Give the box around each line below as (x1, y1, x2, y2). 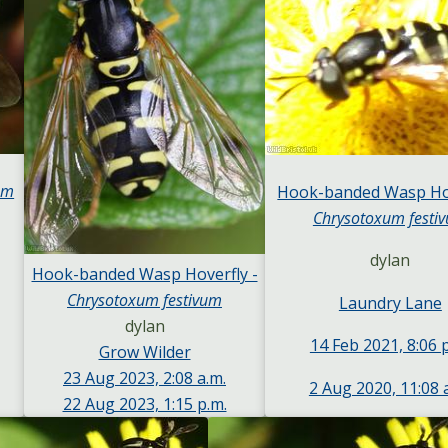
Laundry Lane (338, 291, 442, 314)
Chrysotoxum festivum (67, 289, 222, 312)
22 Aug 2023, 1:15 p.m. (62, 393, 227, 416)
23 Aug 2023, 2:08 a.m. (63, 367, 226, 390)
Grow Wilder (98, 341, 191, 364)
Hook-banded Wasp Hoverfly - (31, 263, 258, 286)
